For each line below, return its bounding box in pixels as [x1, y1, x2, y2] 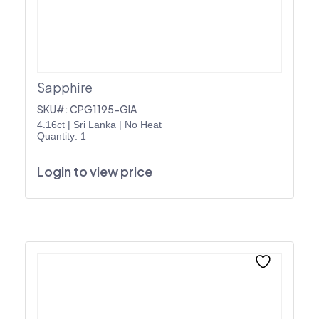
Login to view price [37, 162, 152, 179]
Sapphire [37, 78, 93, 95]
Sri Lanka [73, 118, 116, 130]
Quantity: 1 [37, 130, 86, 142]
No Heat [125, 118, 162, 130]
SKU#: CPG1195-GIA [37, 102, 137, 115]
